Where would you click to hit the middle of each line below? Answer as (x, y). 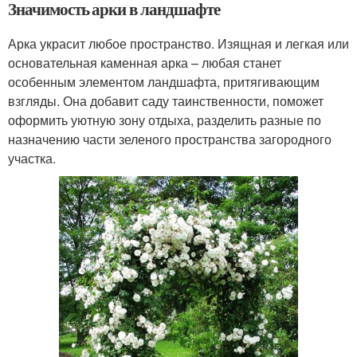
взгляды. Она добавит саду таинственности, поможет (166, 100)
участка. (32, 158)
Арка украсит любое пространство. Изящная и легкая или (178, 43)
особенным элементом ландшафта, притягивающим (164, 81)
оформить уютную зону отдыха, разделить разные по (165, 120)
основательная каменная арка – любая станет (145, 62)
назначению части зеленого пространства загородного (170, 139)
